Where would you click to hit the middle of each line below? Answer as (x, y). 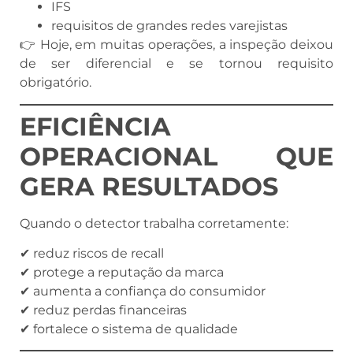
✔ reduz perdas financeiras (103, 310)
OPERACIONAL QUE (176, 156)
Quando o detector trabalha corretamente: (154, 223)
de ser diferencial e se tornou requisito (176, 64)
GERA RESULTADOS (149, 186)
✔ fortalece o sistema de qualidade (129, 329)
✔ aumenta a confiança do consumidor (143, 291)
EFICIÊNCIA (95, 126)
